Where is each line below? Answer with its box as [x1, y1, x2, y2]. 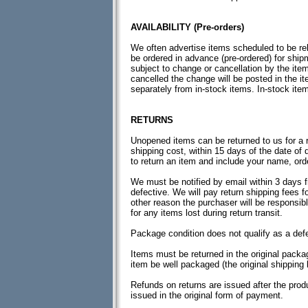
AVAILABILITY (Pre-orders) [131, 22, 244, 32]
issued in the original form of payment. [131, 290, 283, 300]
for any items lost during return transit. [131, 208, 283, 218]
